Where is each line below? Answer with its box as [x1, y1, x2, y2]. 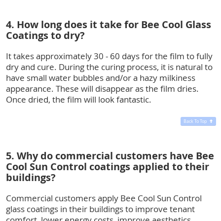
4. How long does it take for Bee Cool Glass [6, 17, 211, 31]
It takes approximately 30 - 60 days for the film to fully [6, 50, 213, 62]
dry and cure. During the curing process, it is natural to [6, 61, 213, 73]
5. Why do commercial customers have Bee [6, 148, 214, 162]
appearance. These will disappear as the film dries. [6, 82, 199, 94]
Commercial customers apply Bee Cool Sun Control [6, 192, 202, 204]
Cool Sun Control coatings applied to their [6, 159, 209, 173]
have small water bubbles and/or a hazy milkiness [6, 72, 195, 83]
